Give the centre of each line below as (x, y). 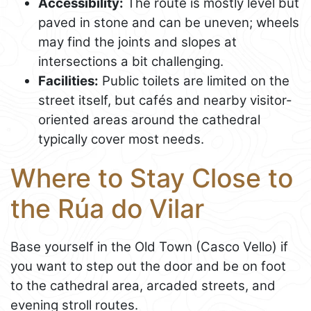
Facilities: (68, 81)
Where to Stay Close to (152, 178)
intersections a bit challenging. (131, 61)
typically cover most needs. (121, 139)
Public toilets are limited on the (194, 81)
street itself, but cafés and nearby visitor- (165, 100)
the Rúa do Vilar (107, 208)
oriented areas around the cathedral (149, 119)
